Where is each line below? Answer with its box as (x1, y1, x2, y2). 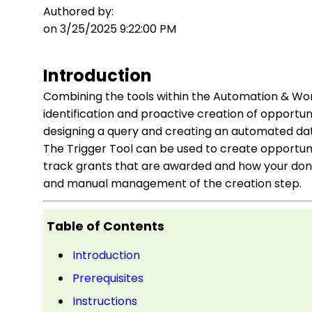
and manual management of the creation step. (43, 175, 304, 192)
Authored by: (43, 3, 114, 19)
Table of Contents (47, 218, 164, 235)
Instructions (72, 293, 137, 309)
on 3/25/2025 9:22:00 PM (43, 21, 176, 37)
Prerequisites (72, 270, 143, 286)
